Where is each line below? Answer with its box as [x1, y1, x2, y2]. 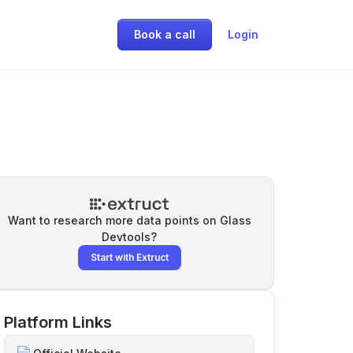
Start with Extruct [90, 251, 169, 263]
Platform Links [4, 313, 112, 332]
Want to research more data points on [7, 214, 220, 227]
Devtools [102, 230, 150, 243]
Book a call [134, 28, 195, 41]
